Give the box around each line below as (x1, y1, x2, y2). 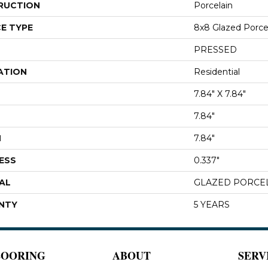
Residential (194, 66, 240, 77)
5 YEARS (194, 199, 230, 210)
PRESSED (194, 44, 237, 55)
